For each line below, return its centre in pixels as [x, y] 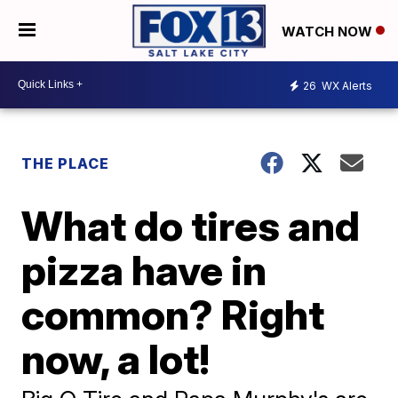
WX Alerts [346, 86]
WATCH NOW [329, 31]
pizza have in [144, 270]
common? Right [173, 314]
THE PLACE [66, 163]
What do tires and [191, 225]
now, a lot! [116, 358]
